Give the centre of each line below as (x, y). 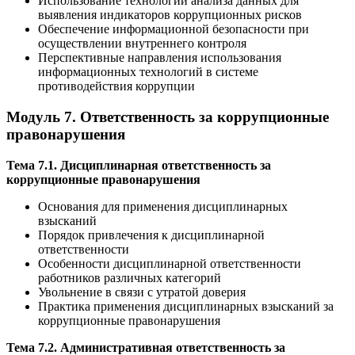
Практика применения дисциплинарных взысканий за (186, 306)
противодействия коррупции (116, 86)
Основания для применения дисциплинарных (163, 206)
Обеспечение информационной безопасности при (174, 29)
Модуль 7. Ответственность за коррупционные (168, 116)
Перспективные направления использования (160, 58)
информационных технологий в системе (148, 72)
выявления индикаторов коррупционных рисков (170, 15)
